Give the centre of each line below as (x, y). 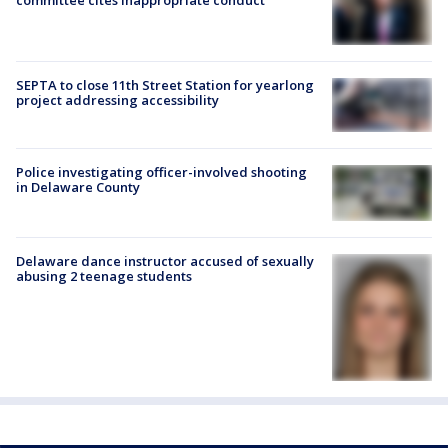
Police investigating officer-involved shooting (161, 171)
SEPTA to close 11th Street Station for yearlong (165, 84)
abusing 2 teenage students (104, 276)
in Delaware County (78, 186)
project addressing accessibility (117, 99)
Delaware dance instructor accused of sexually (165, 261)
